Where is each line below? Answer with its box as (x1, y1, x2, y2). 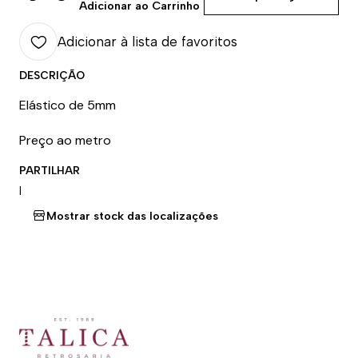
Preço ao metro (19, 132, 111, 149)
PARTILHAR (19, 164, 80, 177)
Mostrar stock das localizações (46, 208, 218, 223)
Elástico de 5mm (19, 97, 116, 113)
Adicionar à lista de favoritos (58, 34, 237, 50)
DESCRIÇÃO (19, 69, 85, 82)
